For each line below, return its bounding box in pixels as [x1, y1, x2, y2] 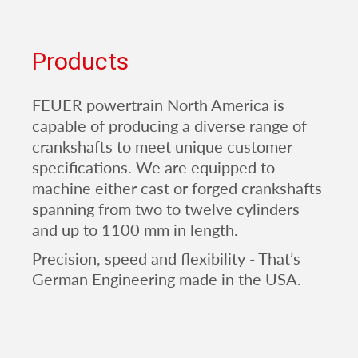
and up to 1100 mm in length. [32, 219, 238, 239]
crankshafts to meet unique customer [32, 136, 292, 156]
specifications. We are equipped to [32, 157, 275, 177]
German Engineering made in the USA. [32, 268, 301, 288]
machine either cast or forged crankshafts [32, 177, 322, 197]
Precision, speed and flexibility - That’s [32, 248, 300, 268]
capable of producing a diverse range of [32, 115, 307, 135]
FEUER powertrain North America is [32, 94, 284, 114]
